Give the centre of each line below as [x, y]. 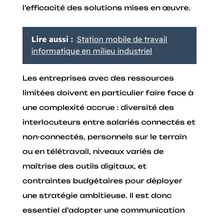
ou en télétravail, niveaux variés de [93, 152]
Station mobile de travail [122, 39]
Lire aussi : [52, 39]
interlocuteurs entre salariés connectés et [109, 122]
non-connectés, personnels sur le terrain [105, 137]
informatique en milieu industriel [92, 51]
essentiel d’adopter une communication [104, 210]
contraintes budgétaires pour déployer [103, 181]
